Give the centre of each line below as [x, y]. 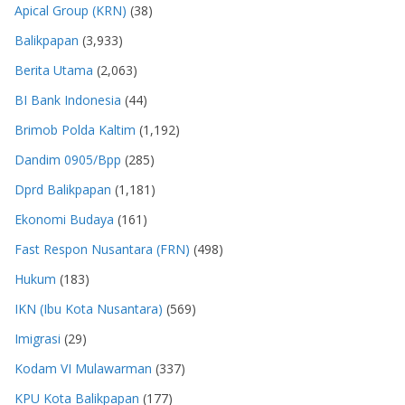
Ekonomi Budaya [64, 220]
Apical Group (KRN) [71, 11]
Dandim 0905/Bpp [68, 160]
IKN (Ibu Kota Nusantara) [89, 309]
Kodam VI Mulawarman [83, 369]
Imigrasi [38, 339]
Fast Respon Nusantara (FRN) [102, 250]
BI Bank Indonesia [68, 100]
